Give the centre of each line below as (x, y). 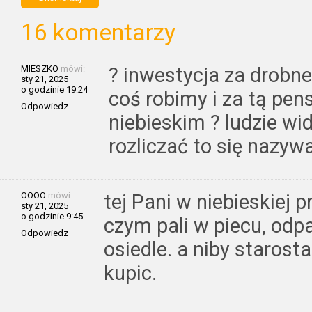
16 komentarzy (98, 32)
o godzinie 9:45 (52, 216)
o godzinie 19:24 (54, 89)
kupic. (130, 273)
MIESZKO (40, 68)
